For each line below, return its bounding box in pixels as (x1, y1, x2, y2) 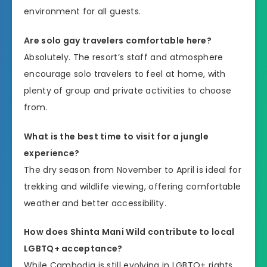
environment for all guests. (24, 5, 141, 17)
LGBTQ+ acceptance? (24, 243, 123, 255)
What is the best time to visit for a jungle (24, 130, 209, 142)
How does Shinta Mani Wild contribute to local (24, 226, 235, 238)
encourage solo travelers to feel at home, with (24, 67, 226, 80)
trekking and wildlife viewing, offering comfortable (24, 180, 241, 193)
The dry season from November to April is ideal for (24, 163, 241, 176)
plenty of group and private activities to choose (24, 84, 232, 97)
